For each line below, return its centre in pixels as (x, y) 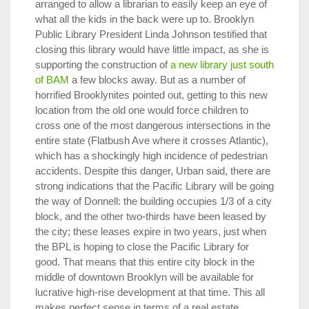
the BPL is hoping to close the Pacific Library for (142, 246)
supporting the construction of (103, 64)
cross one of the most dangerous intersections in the (153, 125)
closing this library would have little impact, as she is (152, 49)
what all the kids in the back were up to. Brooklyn (144, 19)
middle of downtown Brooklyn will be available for (144, 277)
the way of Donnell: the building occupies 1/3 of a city (153, 201)
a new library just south (222, 64)
